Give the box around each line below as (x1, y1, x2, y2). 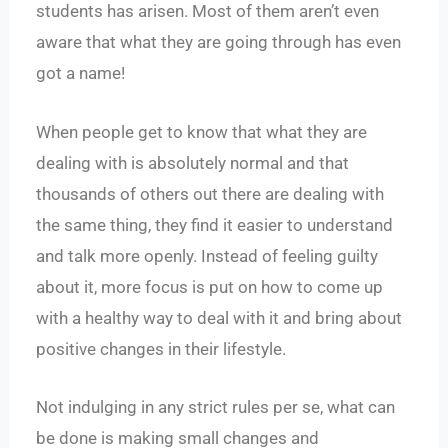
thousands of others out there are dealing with (36, 183, 385, 204)
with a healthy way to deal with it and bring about (36, 307, 403, 328)
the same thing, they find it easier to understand (36, 214, 394, 235)
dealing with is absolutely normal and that (36, 152, 350, 173)
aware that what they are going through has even (36, 32, 402, 53)
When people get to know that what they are (36, 121, 368, 142)
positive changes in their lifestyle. (36, 338, 291, 359)
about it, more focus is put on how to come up (36, 276, 384, 297)
